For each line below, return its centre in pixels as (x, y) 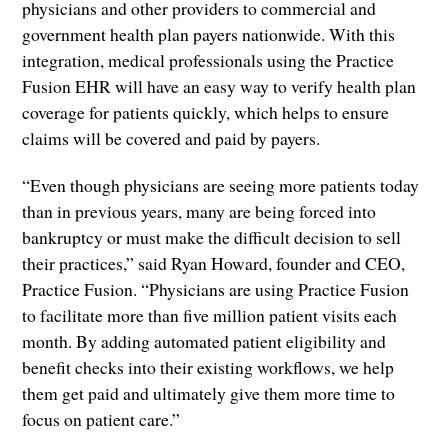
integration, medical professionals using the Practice (208, 59)
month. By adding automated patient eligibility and (204, 340)
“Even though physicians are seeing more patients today (221, 184)
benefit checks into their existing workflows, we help (208, 366)
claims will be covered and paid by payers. (171, 137)
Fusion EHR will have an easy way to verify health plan (219, 85)
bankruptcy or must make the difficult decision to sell (212, 236)
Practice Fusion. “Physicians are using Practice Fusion (216, 288)
